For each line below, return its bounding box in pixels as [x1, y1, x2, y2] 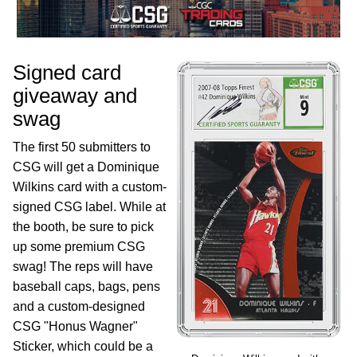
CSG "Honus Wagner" [13, 320, 138, 333]
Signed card [13, 61, 121, 84]
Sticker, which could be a [13, 339, 153, 353]
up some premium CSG [13, 240, 145, 253]
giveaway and [13, 84, 137, 108]
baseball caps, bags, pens [13, 280, 160, 293]
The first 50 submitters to [13, 140, 151, 154]
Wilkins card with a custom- [13, 180, 167, 194]
